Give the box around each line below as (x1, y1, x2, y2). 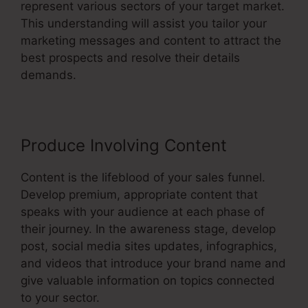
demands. (21, 67, 76, 82)
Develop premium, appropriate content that (21, 187, 258, 201)
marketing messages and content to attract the (21, 33, 281, 47)
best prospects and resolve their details (21, 50, 240, 65)
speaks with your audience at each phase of (21, 204, 265, 219)
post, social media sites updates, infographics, (21, 239, 277, 253)
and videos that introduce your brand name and (21, 256, 286, 270)
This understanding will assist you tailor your (21, 16, 267, 30)
